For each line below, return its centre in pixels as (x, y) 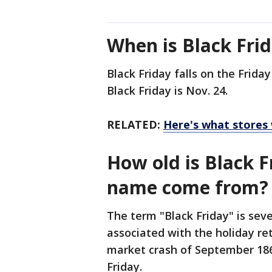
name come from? (188, 188)
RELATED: (135, 125)
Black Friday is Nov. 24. (167, 91)
